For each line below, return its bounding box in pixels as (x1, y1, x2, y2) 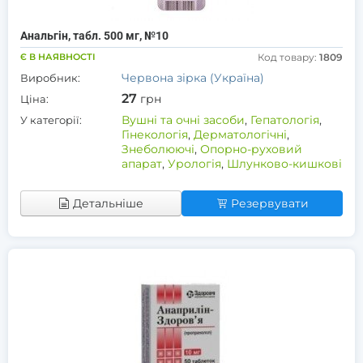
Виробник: (20, 71, 80, 84)
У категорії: (20, 113, 82, 126)
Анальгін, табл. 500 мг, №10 (20, 29, 169, 42)
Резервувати (230, 196, 309, 211)
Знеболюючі (122, 142, 194, 156)
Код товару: (258, 51, 319, 63)
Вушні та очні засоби (122, 113, 245, 127)
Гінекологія (122, 127, 188, 142)
